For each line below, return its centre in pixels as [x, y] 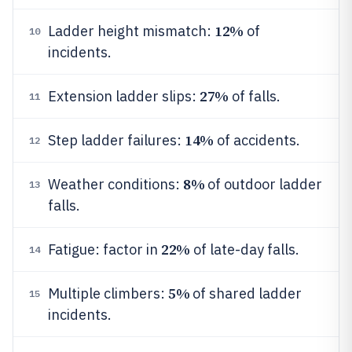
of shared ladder [246, 293]
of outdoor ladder [264, 184]
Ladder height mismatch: [131, 31]
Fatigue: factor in [104, 249]
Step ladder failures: [116, 140]
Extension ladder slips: [124, 96]
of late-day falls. [244, 249]
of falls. [254, 96]
